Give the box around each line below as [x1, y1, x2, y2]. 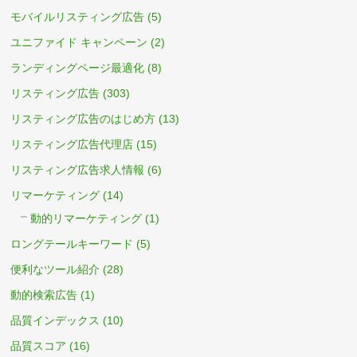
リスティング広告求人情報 [10, 163, 145, 176]
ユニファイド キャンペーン [10, 35, 148, 49]
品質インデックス [10, 313, 100, 327]
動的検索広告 [10, 288, 78, 301]
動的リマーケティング [30, 211, 143, 225]
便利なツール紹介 [10, 262, 100, 276]
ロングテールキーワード [10, 237, 134, 250]
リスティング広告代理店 [10, 137, 134, 151]
